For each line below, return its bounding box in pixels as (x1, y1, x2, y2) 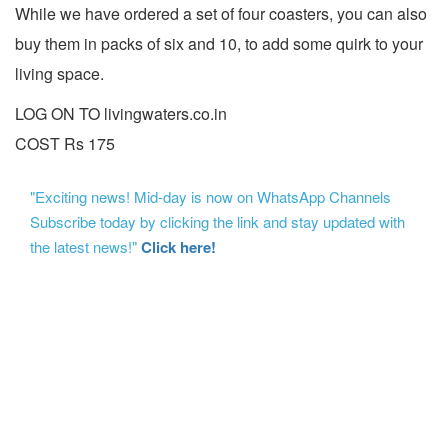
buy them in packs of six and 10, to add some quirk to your (15, 32, 423, 56)
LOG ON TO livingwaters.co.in (15, 102, 227, 126)
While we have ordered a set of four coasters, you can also (15, 2, 427, 26)
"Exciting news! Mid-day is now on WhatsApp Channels (30, 186, 395, 208)
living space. (15, 62, 104, 86)
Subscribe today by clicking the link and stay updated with (30, 211, 405, 233)
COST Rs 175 (15, 132, 115, 156)
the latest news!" (30, 236, 141, 258)
